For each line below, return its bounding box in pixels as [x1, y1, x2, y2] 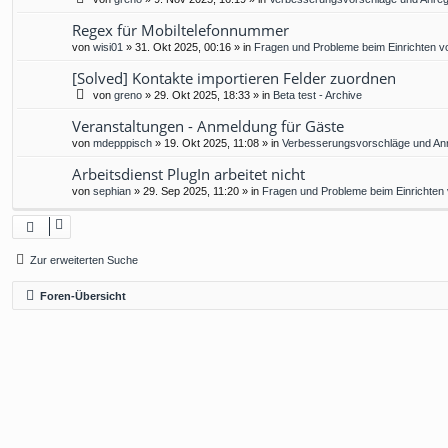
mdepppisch [93, 137, 152, 150]
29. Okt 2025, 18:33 [154, 89, 250, 102]
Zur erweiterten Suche [30, 254, 138, 267]
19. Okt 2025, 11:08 [164, 137, 259, 150]
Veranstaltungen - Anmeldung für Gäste [72, 116, 344, 137]
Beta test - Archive [273, 89, 362, 102]
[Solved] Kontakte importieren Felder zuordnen [72, 68, 396, 89]
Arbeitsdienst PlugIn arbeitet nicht [72, 164, 305, 185]
